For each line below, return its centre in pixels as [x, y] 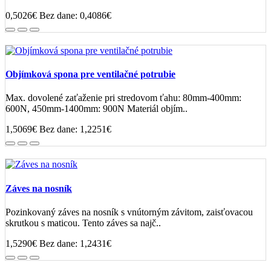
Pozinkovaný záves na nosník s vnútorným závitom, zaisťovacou [129, 212]
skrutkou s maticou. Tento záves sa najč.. [83, 223]
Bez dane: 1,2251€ [75, 129]
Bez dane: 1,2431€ [75, 243]
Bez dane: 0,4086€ [75, 15]
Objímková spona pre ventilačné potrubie [90, 74]
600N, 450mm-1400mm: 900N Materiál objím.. [96, 109]
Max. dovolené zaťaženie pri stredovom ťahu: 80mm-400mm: [123, 98]
